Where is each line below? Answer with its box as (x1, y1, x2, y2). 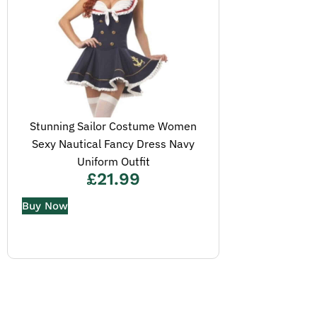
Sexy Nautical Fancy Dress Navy (32, 137, 195, 151)
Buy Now (22, 200, 68, 213)
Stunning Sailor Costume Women (30, 119, 197, 133)
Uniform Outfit (76, 154, 150, 168)
